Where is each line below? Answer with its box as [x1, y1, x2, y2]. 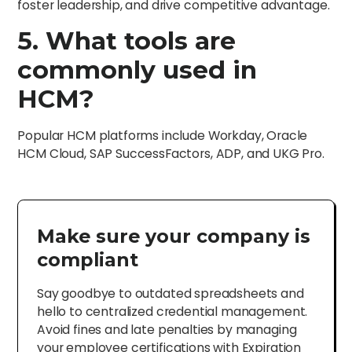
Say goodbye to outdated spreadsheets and [37, 284, 304, 303]
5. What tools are [17, 25, 236, 56]
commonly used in [17, 54, 258, 85]
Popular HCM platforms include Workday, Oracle [17, 126, 308, 145]
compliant [37, 248, 138, 272]
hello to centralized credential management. [37, 302, 308, 321]
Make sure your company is [37, 225, 310, 248]
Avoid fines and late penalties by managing [37, 321, 297, 339]
